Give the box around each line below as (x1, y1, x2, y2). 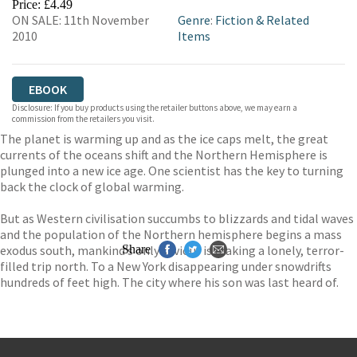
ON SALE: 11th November (12, 12, 149, 28)
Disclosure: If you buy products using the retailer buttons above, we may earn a (12, 102, 297, 113)
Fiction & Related (215, 12, 310, 28)
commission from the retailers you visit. (12, 113, 155, 124)
